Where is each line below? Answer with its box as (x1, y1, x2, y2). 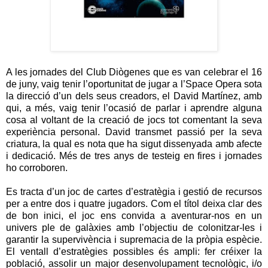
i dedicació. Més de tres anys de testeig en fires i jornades (6, 151, 262, 162)
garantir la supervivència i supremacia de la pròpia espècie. (6, 234, 262, 245)
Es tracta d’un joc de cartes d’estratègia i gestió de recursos (6, 187, 262, 197)
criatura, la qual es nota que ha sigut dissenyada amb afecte (6, 139, 262, 150)
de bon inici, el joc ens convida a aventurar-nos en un (6, 211, 262, 221)
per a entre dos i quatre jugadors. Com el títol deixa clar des (6, 199, 262, 209)
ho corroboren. (6, 163, 70, 173)
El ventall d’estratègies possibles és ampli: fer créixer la (6, 246, 262, 257)
